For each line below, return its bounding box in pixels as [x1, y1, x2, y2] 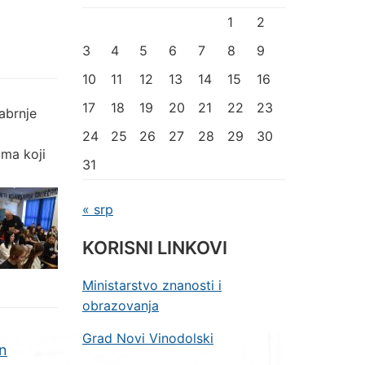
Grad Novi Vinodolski [82, 330, 213, 346]
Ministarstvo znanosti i [82, 277, 222, 293]
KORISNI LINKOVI [82, 237, 227, 258]
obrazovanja [82, 297, 159, 314]
